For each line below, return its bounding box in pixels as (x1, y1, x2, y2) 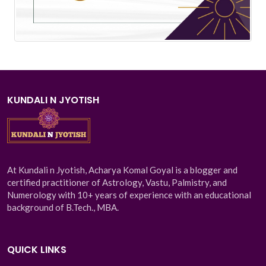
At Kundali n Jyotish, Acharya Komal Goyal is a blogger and (7, 164, 237, 175)
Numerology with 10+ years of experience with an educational (7, 189, 251, 200)
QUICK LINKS (7, 242, 66, 256)
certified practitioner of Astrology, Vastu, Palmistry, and (7, 176, 227, 188)
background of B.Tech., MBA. (7, 201, 119, 213)
